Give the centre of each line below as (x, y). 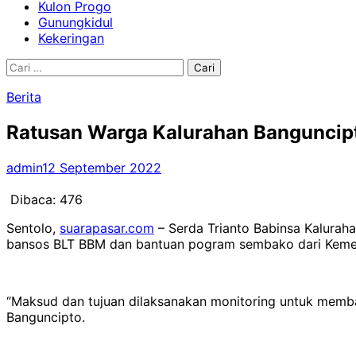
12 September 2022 (102, 167)
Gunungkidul (75, 22)
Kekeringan (71, 38)
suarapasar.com (107, 228)
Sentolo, (33, 228)
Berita (24, 97)
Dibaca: (33, 199)
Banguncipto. (46, 317)
